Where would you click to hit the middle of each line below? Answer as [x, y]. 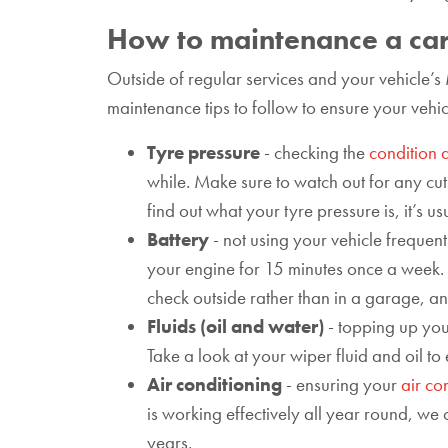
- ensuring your [341, 384]
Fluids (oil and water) [235, 326]
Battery [178, 239]
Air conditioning [214, 384]
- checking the [314, 152]
